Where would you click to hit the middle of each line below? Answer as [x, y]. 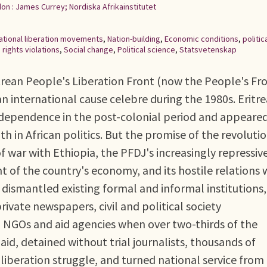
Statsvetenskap [208, 49]
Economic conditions [201, 39]
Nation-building [134, 39]
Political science [146, 49]
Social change [89, 49]
